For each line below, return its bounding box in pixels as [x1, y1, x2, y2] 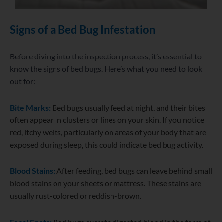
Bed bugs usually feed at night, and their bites [52, 103, 205, 112]
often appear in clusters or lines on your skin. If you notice [10, 115, 204, 125]
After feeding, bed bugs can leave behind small [56, 166, 212, 176]
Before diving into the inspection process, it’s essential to [10, 52, 202, 61]
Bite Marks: [10, 103, 51, 112]
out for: [10, 76, 35, 86]
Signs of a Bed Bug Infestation [10, 23, 156, 37]
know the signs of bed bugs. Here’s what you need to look [10, 64, 202, 74]
